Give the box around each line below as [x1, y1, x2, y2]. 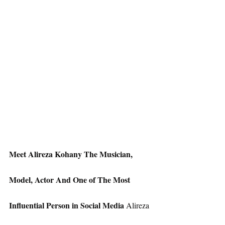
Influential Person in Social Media [9, 199, 124, 211]
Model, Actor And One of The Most [9, 174, 132, 186]
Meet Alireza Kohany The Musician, [9, 148, 135, 160]
